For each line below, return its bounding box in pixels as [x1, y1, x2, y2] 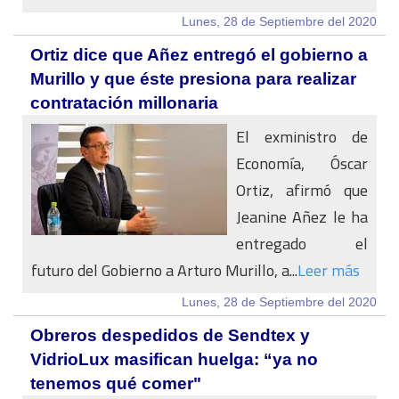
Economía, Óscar [236, 149, 368, 178]
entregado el [236, 229, 368, 258]
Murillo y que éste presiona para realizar [30, 69, 356, 88]
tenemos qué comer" [30, 374, 201, 393]
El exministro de [236, 122, 368, 151]
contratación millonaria [30, 94, 218, 112]
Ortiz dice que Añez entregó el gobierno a [30, 45, 368, 64]
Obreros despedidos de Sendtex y [30, 326, 310, 345]
